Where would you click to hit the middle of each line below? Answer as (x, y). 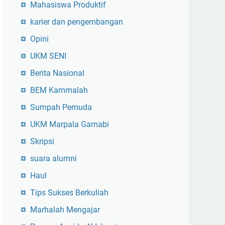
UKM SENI (48, 56)
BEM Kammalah (59, 90)
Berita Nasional (57, 73)
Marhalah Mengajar (65, 210)
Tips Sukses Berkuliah (69, 193)
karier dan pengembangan (77, 22)
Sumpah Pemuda (61, 107)
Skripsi (42, 142)
